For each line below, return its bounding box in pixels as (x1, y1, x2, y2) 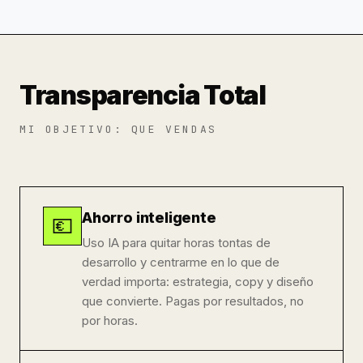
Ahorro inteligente (82, 208, 216, 226)
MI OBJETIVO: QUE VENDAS (19, 122, 217, 136)
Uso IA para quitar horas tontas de (82, 234, 271, 250)
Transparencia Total (19, 79, 266, 111)
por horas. (82, 312, 138, 328)
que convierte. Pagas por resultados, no (82, 293, 304, 309)
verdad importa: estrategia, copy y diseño (82, 273, 314, 289)
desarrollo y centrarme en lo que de (82, 254, 280, 270)
